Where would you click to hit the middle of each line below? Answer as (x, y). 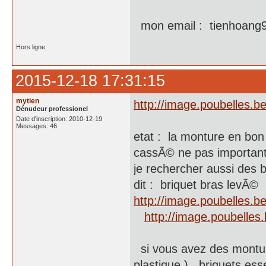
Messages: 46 (37, 126)
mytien (28, 101)
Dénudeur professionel (52, 109)
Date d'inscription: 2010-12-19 (59, 119)
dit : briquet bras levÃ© (196, 185)
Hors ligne (31, 47)
